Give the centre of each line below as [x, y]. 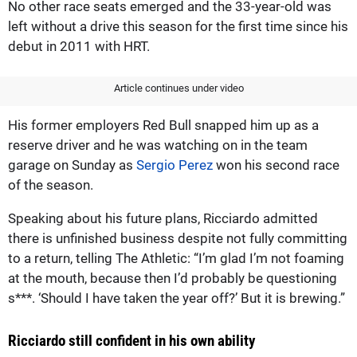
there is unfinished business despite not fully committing [178, 238]
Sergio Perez [175, 165]
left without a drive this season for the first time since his [178, 26]
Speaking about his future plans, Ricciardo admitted [163, 218]
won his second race [276, 165]
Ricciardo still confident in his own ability [131, 340]
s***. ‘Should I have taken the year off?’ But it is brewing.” [177, 298]
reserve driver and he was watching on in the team [158, 145]
